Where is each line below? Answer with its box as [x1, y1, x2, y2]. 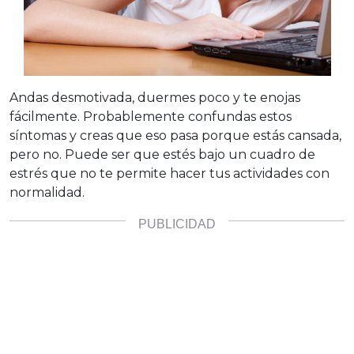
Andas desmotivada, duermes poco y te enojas [9, 89, 300, 105]
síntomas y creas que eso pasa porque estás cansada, [9, 127, 341, 143]
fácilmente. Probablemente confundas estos [9, 108, 292, 124]
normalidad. [9, 184, 85, 200]
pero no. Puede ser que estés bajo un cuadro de [9, 146, 315, 162]
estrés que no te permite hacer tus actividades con [9, 165, 330, 181]
